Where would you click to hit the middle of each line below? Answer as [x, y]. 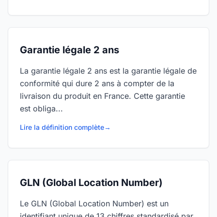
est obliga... [41, 108]
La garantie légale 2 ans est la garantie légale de [108, 71]
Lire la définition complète [62, 127]
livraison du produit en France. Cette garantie [102, 96]
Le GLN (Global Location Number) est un [94, 203]
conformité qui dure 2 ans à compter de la [97, 83]
